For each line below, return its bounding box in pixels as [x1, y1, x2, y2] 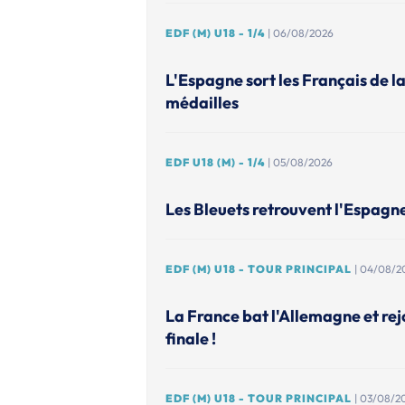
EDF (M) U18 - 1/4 [165, 25, 265, 40]
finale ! [165, 327, 216, 349]
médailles [165, 91, 239, 113]
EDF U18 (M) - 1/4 [165, 155, 265, 169]
